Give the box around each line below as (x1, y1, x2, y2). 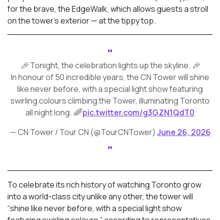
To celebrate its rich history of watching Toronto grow (7, 179, 201, 190)
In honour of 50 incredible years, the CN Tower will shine (11, 71, 209, 82)
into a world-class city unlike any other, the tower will (7, 191, 193, 202)
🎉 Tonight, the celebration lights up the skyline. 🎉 (20, 59, 200, 71)
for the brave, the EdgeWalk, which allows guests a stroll (7, 3, 208, 14)
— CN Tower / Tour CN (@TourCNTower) (9, 126, 157, 137)
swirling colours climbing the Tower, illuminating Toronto (10, 95, 210, 106)
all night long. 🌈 (26, 107, 82, 118)
